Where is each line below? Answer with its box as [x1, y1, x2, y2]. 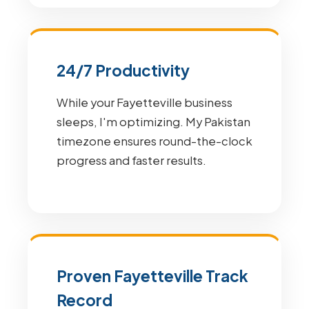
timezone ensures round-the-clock [57, 134, 252, 148]
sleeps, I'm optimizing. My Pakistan [57, 114, 250, 129]
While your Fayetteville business [57, 95, 232, 110]
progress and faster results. [57, 153, 206, 168]
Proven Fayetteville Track [57, 266, 248, 286]
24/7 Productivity [57, 61, 190, 80]
